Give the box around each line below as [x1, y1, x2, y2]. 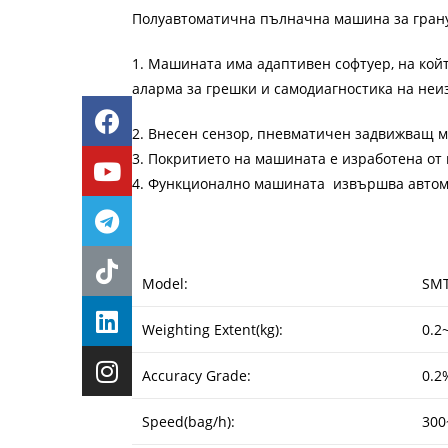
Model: [142, 274, 188, 293]
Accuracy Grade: [142, 366, 251, 385]
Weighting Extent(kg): [142, 320, 283, 339]
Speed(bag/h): [142, 412, 235, 431]
